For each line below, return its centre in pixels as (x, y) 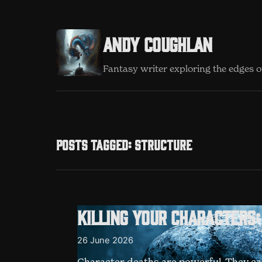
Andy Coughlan (158, 44)
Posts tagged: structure (124, 144)
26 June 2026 (105, 240)
